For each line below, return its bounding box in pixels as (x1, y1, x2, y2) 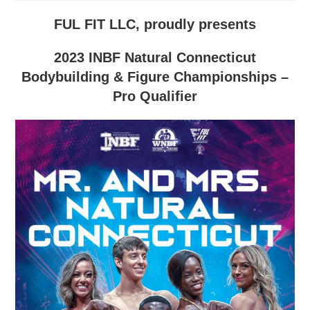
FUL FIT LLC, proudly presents (54, 17, 256, 32)
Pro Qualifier (113, 89, 197, 104)
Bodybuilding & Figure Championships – (21, 69, 289, 84)
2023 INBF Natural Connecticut (54, 50, 256, 65)
